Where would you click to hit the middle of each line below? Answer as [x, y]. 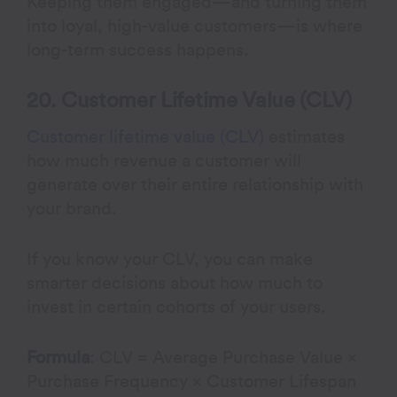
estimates [305, 137]
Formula [58, 358]
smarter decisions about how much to [175, 284]
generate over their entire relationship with [195, 185]
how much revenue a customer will [164, 161]
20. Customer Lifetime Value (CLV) [189, 101]
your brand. [72, 209]
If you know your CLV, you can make [170, 260]
